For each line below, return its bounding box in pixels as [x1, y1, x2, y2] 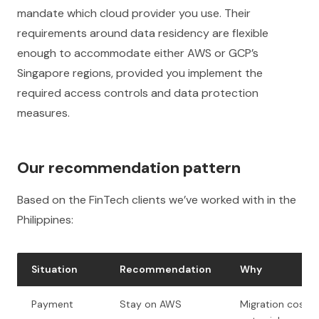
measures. [17, 105, 70, 120]
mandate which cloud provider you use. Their [17, 6, 251, 21]
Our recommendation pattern [17, 157, 241, 178]
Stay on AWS [120, 298, 182, 310]
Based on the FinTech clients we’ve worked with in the [17, 192, 296, 207]
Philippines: [17, 212, 73, 227]
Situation [31, 263, 78, 276]
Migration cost [240, 298, 308, 310]
